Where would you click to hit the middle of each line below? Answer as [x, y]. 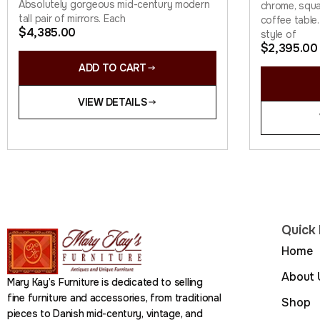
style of [278, 34]
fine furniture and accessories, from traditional [114, 297]
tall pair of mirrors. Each [72, 18]
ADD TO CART [112, 67]
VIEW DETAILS [112, 102]
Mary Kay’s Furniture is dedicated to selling [105, 282]
